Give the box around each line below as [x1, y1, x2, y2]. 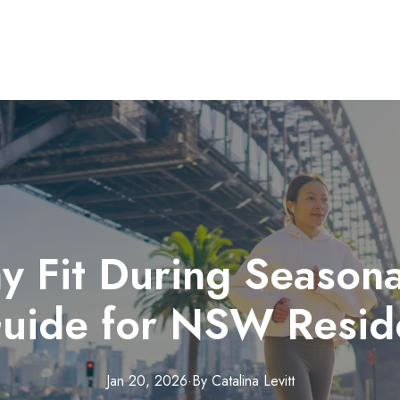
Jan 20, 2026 [105, 371, 187, 391]
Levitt [262, 371, 295, 391]
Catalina [211, 371, 259, 391]
